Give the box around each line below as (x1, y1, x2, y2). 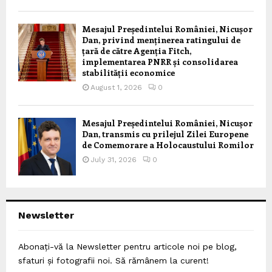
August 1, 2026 (90, 83, 142, 92)
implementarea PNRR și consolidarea (82, 55, 238, 67)
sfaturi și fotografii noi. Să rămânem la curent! (18, 255, 209, 265)
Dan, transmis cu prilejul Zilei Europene (82, 127, 248, 140)
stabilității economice (82, 66, 175, 78)
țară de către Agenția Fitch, (82, 44, 191, 56)
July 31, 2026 (90, 155, 137, 164)
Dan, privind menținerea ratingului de (82, 33, 240, 46)
